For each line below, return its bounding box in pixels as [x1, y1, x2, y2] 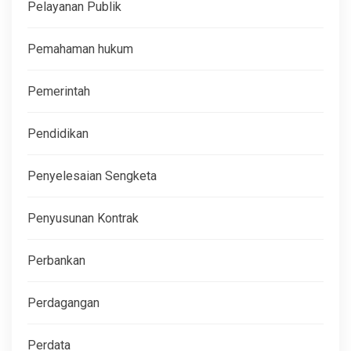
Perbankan [27, 252, 85, 268]
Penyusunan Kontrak [27, 210, 139, 226]
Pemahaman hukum [27, 41, 133, 56]
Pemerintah [27, 83, 90, 99]
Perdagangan [27, 295, 100, 310]
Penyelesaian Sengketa [27, 168, 157, 183]
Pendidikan [27, 125, 89, 141]
